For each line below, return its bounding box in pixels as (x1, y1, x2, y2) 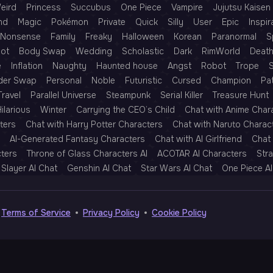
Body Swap (19, 46, 66, 57)
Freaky (85, 31, 112, 42)
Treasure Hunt (213, 90, 269, 101)
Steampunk (106, 90, 151, 101)
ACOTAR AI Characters (157, 148, 247, 159)
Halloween (122, 31, 164, 42)
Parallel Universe (30, 90, 96, 101)
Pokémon (51, 16, 88, 27)
